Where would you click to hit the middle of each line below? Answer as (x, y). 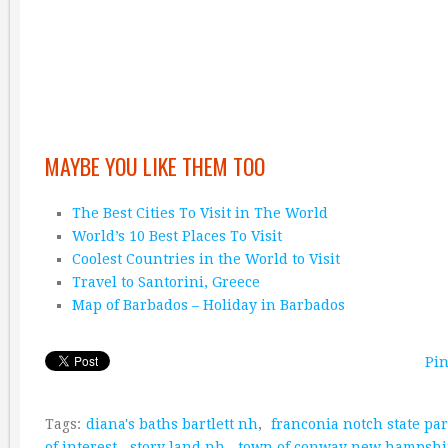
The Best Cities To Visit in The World (199, 213)
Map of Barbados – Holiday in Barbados (208, 305)
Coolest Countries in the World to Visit (205, 259)
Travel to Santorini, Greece (165, 282)
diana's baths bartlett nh (172, 423)
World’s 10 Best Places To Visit (176, 236)
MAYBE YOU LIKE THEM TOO (155, 166)
